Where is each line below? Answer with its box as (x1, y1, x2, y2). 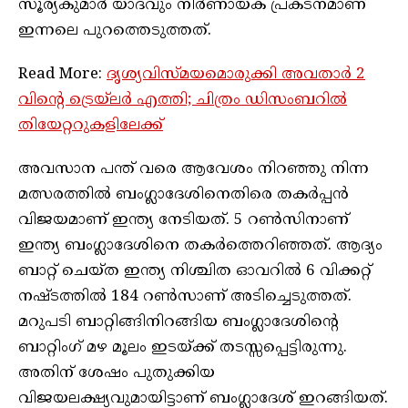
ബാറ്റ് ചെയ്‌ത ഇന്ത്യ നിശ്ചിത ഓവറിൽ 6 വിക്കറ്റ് (18, 260, 372, 281)
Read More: (18, 64, 107, 85)
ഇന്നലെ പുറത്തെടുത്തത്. (18, 20, 211, 41)
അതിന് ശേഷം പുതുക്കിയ (18, 362, 215, 383)
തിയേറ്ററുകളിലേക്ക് (18, 115, 163, 136)
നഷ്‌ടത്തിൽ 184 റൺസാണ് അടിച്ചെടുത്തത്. (18, 286, 352, 307)
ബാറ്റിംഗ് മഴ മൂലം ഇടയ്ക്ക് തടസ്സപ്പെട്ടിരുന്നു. (18, 337, 347, 358)
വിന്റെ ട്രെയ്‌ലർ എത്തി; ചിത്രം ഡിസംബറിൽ (18, 89, 347, 110)
